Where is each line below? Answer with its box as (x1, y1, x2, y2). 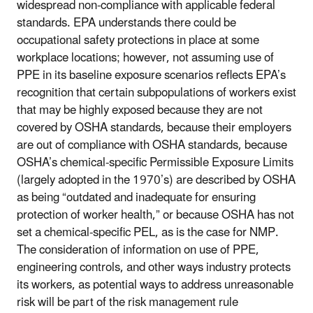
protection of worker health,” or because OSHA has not (17, 202, 294, 228)
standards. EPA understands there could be (17, 10, 236, 36)
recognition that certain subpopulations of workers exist (17, 80, 296, 105)
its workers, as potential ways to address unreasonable (17, 272, 293, 298)
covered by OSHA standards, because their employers (17, 115, 291, 140)
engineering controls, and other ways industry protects (17, 254, 291, 280)
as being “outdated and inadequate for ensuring (17, 184, 256, 210)
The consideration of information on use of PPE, (17, 237, 259, 263)
